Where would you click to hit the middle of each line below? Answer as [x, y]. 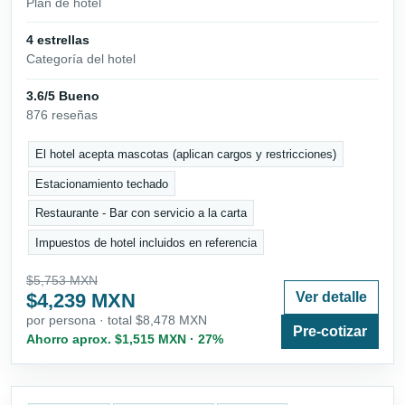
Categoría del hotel [81, 59]
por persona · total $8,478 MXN [117, 320]
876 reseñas [62, 115]
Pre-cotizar [330, 332]
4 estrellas [58, 40]
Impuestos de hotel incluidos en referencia [146, 242]
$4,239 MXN [81, 301]
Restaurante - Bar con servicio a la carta [141, 213]
